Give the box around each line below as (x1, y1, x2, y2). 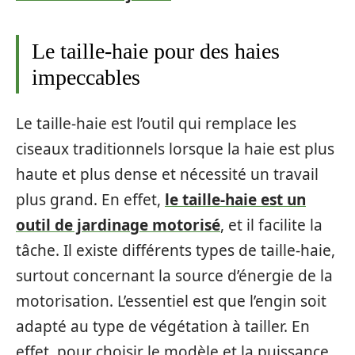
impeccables (32, 64, 140, 90)
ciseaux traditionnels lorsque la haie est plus (16, 139, 334, 160)
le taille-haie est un (165, 189, 306, 211)
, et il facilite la (220, 215, 323, 236)
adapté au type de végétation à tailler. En (16, 316, 310, 338)
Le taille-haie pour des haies (32, 38, 280, 63)
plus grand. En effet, (16, 189, 165, 211)
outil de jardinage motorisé (16, 215, 220, 236)
